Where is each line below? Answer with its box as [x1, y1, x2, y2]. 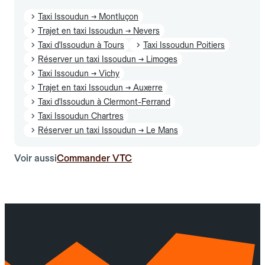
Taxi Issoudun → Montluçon [38, 11, 138, 21]
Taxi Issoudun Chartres [38, 111, 124, 121]
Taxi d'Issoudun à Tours [38, 40, 124, 50]
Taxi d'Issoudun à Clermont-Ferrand [38, 96, 170, 106]
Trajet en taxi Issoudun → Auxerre [38, 82, 163, 92]
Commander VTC [57, 152, 132, 164]
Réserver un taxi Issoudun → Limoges [38, 54, 177, 64]
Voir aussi [14, 152, 57, 164]
